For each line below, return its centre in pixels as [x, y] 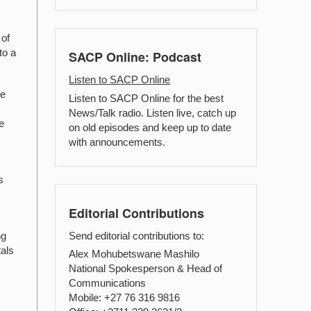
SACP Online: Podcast [135, 57]
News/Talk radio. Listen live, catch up [153, 112]
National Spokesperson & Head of [146, 268]
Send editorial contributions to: [137, 235]
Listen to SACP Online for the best [146, 98]
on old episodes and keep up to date [150, 127]
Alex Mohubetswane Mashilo [134, 254]
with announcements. [117, 142]
